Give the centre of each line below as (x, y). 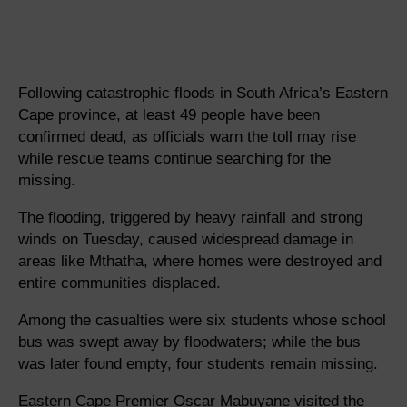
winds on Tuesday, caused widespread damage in (186, 239)
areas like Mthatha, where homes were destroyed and (200, 261)
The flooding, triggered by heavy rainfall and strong (190, 217)
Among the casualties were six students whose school (202, 320)
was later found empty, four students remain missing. (198, 363)
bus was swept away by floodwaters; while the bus (189, 342)
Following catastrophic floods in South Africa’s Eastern (203, 93)
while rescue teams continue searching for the (174, 158)
